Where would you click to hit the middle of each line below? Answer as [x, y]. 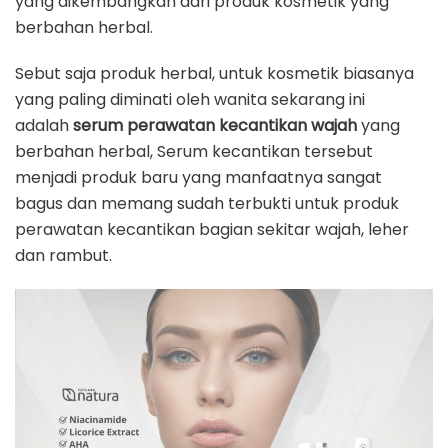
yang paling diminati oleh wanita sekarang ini [190, 100]
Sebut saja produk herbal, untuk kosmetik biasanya [214, 74]
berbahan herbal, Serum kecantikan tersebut [194, 152]
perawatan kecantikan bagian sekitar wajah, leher [212, 230]
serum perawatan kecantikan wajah [215, 126]
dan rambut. [63, 256]
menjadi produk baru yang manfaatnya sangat [198, 178]
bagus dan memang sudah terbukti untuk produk [207, 204]
